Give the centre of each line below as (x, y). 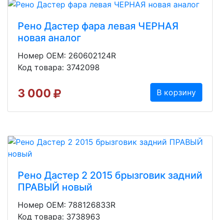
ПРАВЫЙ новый (55, 187)
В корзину (176, 93)
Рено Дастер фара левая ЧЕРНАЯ (98, 26)
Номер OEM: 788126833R (67, 205)
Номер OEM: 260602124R (67, 56)
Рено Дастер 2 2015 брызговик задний (110, 176)
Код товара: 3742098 (59, 68)
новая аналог (49, 38)
